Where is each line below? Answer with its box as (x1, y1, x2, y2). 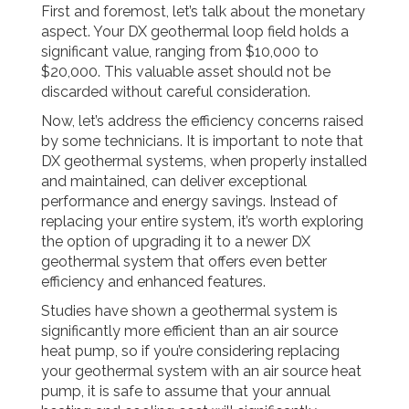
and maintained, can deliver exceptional (41, 173, 307, 190)
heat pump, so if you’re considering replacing (41, 342, 340, 360)
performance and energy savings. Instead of (41, 193, 338, 210)
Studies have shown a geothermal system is (41, 302, 338, 320)
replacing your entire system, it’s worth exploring (41, 213, 363, 230)
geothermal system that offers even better (41, 253, 327, 270)
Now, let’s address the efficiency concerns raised (41, 112, 363, 130)
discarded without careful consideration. (41, 83, 310, 100)
